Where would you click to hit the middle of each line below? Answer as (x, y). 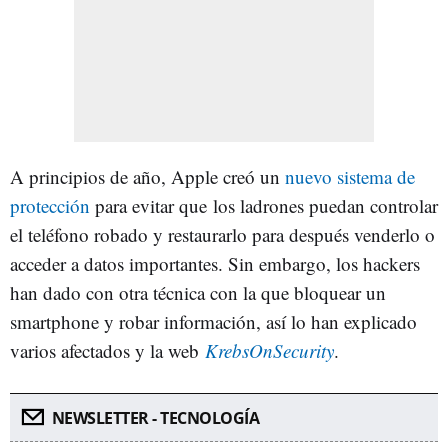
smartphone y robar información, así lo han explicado (213, 321)
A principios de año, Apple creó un (147, 176)
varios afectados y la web (104, 350)
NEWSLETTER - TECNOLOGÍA (155, 418)
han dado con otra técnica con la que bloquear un (198, 292)
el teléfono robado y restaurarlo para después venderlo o (222, 234)
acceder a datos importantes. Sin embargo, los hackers (215, 263)
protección (50, 205)
